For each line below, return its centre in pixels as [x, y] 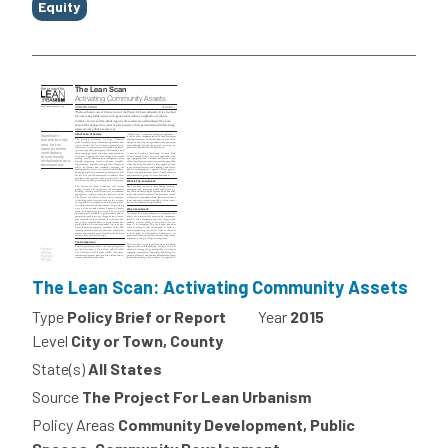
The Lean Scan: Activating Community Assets [220, 286]
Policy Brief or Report [146, 316]
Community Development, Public [236, 424]
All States [125, 368]
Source [55, 396]
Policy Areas [73, 424]
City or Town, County [147, 340]
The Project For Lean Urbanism [196, 396]
